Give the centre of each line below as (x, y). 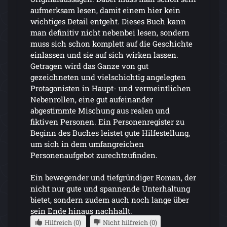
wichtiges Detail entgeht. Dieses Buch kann (108, 21)
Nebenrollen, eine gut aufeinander (92, 99)
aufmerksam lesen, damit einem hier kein (105, 10)
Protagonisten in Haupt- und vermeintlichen (111, 88)
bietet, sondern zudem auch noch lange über (110, 199)
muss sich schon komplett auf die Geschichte (111, 43)
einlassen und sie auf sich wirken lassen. (104, 54)
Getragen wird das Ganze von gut (89, 66)
